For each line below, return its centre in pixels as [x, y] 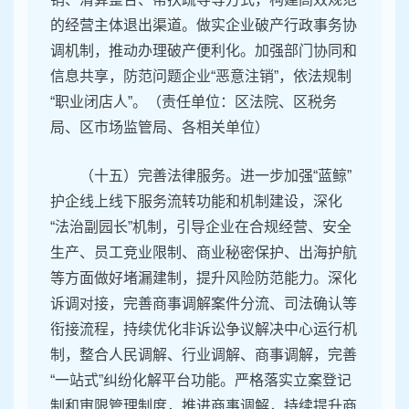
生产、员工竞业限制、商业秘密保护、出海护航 [204, 253]
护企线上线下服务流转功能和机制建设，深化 [196, 202]
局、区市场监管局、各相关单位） [160, 128]
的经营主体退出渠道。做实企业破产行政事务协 [204, 26]
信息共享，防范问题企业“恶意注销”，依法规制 [201, 77]
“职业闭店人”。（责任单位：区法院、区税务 [194, 102]
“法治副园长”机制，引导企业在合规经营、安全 [201, 227]
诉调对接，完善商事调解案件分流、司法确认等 [204, 304]
